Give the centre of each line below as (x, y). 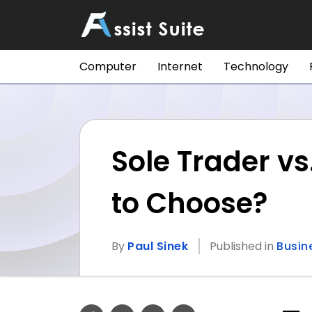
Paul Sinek (158, 246)
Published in (243, 246)
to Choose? (189, 203)
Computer (108, 67)
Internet (180, 67)
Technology (256, 67)
